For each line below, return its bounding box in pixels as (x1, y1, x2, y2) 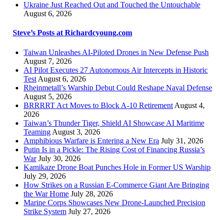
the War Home (24, 189, 69, 198)
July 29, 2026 (24, 171, 66, 180)
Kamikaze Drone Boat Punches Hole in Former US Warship (24, 163, 211, 171)
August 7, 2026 (24, 56, 72, 65)
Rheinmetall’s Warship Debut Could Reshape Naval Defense (24, 83, 212, 92)
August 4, (174, 101, 205, 110)
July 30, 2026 (38, 154, 81, 163)
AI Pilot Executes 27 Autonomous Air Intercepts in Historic (24, 65, 208, 74)
